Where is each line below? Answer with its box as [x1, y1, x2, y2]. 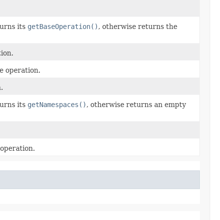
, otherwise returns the [98, 22, 177, 30]
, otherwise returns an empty [86, 100, 186, 109]
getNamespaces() [27, 100, 86, 109]
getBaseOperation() [27, 22, 98, 30]
